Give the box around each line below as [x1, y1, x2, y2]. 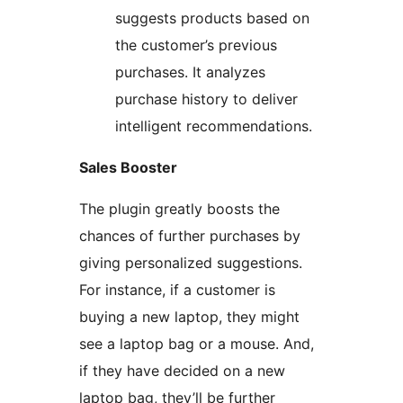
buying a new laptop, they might [79, 308, 300, 327]
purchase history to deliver [115, 90, 298, 109]
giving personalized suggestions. [79, 254, 302, 273]
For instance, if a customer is [79, 281, 275, 300]
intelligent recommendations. [115, 117, 312, 136]
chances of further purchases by [79, 227, 300, 246]
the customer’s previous [115, 36, 277, 55]
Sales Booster [79, 158, 177, 177]
